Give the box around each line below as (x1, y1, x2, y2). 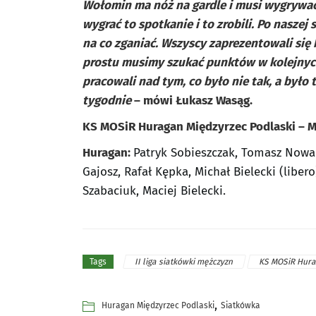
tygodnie (83, 93, 131, 108)
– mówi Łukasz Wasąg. (131, 93, 255, 108)
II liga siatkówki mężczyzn (134, 256, 235, 267)
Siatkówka (221, 300, 260, 310)
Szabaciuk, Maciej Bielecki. (83, 183, 226, 198)
